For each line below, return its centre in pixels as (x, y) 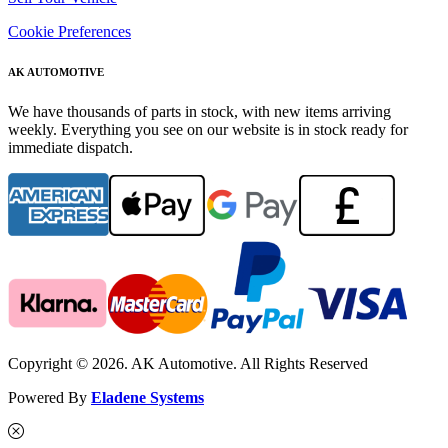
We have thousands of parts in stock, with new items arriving (199, 112)
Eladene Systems (147, 398)
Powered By (49, 398)
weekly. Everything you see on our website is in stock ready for (208, 130)
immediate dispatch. (70, 148)
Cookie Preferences (69, 32)
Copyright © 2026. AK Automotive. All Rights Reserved (188, 364)
